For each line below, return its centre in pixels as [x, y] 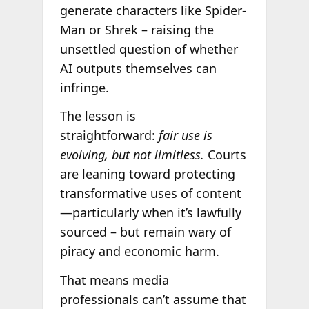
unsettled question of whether [149, 49]
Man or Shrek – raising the [137, 29]
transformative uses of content [150, 193]
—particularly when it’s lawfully [150, 213]
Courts [225, 155]
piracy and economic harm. [139, 251]
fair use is [185, 136]
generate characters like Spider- [153, 10]
